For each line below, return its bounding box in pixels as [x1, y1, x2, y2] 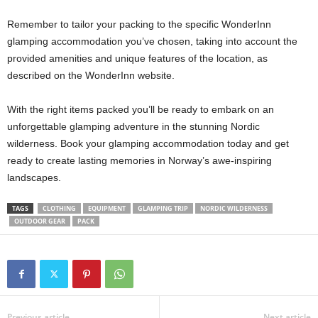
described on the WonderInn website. [7, 69, 175, 81]
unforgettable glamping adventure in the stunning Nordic [7, 120, 260, 132]
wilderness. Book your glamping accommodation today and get [7, 137, 289, 149]
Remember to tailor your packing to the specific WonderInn [7, 18, 271, 30]
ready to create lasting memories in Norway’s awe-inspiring [7, 154, 272, 166]
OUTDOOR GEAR [14, 216, 65, 226]
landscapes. [7, 171, 61, 183]
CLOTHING [43, 203, 76, 213]
